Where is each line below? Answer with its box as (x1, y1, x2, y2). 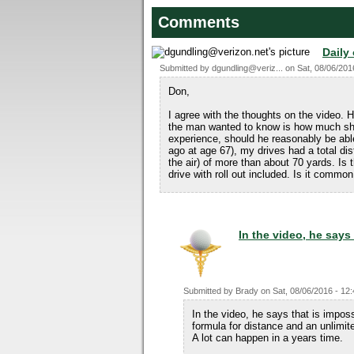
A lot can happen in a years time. (192, 332, 343, 344)
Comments (158, 13, 239, 31)
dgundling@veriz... (212, 63, 283, 73)
